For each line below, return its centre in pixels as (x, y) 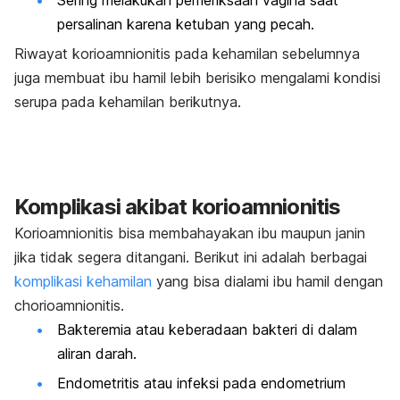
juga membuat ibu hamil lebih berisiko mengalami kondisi (197, 77)
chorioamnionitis (67, 305)
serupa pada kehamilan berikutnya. (128, 101)
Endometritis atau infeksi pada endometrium (201, 383)
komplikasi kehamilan (83, 281)
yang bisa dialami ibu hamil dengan (267, 281)
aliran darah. (97, 353)
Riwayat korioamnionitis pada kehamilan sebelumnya (187, 53)
